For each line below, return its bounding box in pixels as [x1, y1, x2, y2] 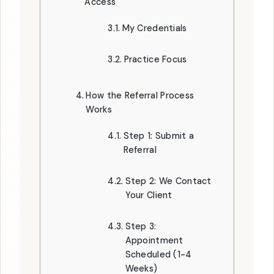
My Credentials [122, 23, 187, 34]
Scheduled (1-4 [125, 249, 192, 260]
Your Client [125, 190, 172, 201]
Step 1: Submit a [123, 130, 194, 141]
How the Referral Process [86, 90, 194, 101]
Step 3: [125, 221, 157, 232]
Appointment [125, 235, 183, 246]
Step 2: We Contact [125, 176, 212, 187]
